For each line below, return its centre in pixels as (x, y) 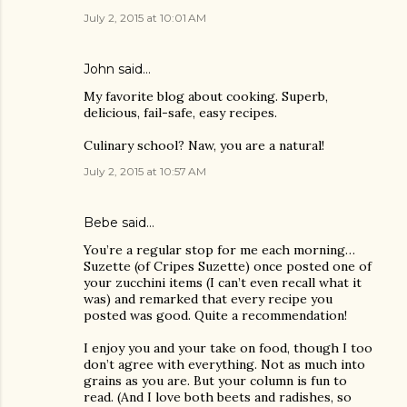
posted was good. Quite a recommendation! (215, 315)
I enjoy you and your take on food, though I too (228, 348)
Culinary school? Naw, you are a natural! (204, 145)
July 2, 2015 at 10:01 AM (145, 18)
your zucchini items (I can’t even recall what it (223, 283)
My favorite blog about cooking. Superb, (206, 96)
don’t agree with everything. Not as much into (224, 364)
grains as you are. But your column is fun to (215, 381)
